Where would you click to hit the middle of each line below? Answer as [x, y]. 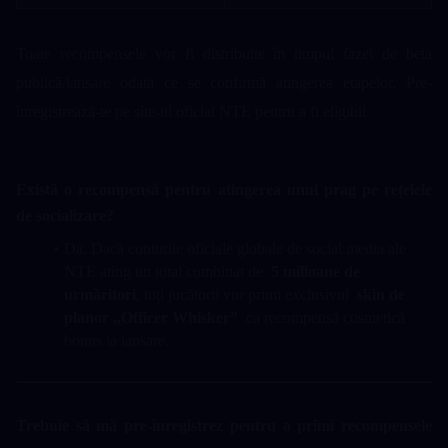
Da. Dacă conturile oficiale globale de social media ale [234, 249]
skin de [381, 295]
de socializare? [67, 216]
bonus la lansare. [116, 341]
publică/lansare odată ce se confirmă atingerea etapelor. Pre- [224, 83]
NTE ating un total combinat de [167, 272]
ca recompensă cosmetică [321, 318]
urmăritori [100, 295]
